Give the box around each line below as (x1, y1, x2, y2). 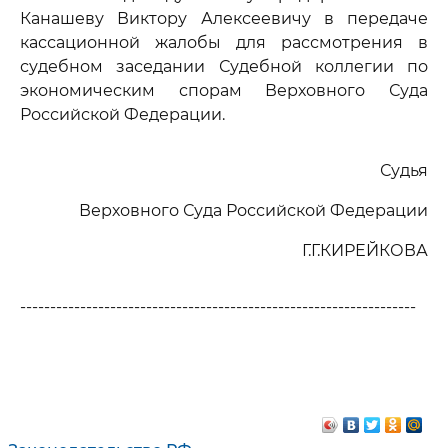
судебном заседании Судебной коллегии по (20, 57, 428, 76)
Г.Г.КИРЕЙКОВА (302, 241, 428, 260)
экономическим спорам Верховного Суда (20, 81, 428, 100)
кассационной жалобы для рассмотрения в (20, 33, 428, 52)
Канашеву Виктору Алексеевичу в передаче (20, 9, 428, 28)
